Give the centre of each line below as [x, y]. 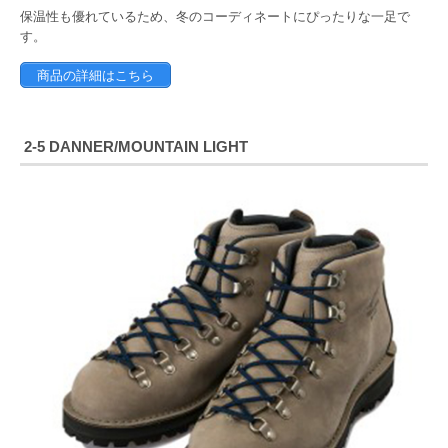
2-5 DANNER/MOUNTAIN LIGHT [136, 146]
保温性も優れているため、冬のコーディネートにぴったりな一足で [215, 16]
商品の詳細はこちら [95, 75]
